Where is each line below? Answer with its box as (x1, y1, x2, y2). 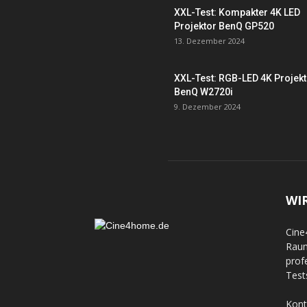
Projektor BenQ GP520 (174, 21, 274, 32)
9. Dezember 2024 (174, 101, 241, 112)
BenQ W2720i (174, 86, 233, 97)
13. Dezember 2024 (174, 36, 245, 46)
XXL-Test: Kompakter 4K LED (174, 7, 300, 18)
